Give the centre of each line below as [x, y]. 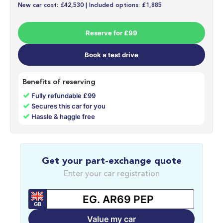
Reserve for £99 [111, 33]
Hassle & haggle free [63, 117]
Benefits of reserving [59, 83]
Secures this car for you [69, 106]
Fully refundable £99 [64, 96]
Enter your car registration [111, 174]
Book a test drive [111, 55]
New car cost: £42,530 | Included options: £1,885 [90, 6]
